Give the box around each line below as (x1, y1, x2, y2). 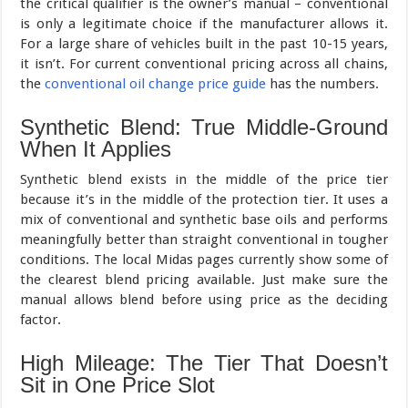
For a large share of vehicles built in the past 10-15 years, (20, 35, 388, 52)
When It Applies (20, 136, 172, 161)
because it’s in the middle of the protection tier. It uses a (20, 190, 388, 208)
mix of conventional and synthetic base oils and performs (20, 210, 388, 228)
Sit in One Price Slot (20, 372, 216, 397)
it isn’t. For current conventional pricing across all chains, (20, 55, 388, 72)
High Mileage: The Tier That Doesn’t (20, 350, 388, 375)
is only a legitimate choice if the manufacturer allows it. (20, 15, 388, 32)
